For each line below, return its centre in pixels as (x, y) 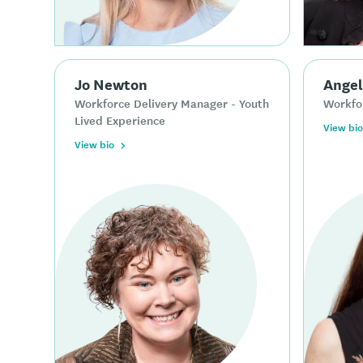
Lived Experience (120, 120)
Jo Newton (111, 83)
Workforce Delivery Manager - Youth (172, 102)
